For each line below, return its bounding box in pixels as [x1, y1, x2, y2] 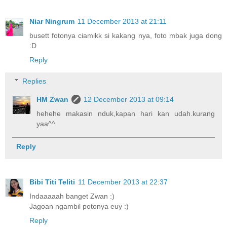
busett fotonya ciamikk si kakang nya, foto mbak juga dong [29, 31, 222, 40]
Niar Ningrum [29, 17, 74, 26]
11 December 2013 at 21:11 [78, 17, 167, 26]
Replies [22, 77, 47, 85]
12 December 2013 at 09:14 [84, 95, 174, 103]
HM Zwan [36, 95, 69, 103]
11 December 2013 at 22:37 [78, 178, 168, 186]
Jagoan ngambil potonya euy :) [29, 202, 129, 211]
